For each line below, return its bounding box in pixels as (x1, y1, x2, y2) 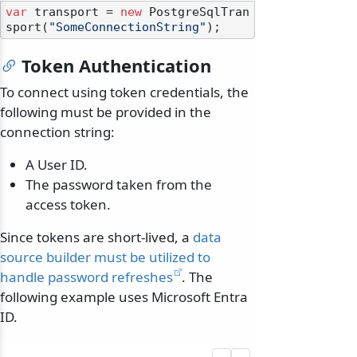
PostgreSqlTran (142, 6, 249, 19)
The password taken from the (25, 175, 212, 194)
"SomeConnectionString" (49, 21, 206, 34)
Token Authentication (22, 53, 211, 78)
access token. (25, 195, 111, 214)
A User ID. (25, 155, 88, 175)
